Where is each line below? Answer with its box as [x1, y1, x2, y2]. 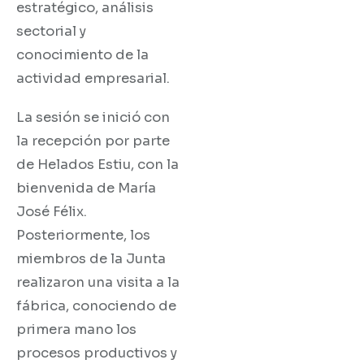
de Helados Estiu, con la [16, 155, 179, 173]
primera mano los [16, 320, 136, 338]
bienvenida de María [16, 179, 156, 197]
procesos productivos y [16, 344, 177, 362]
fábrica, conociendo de [16, 297, 176, 314]
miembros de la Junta [16, 249, 166, 267]
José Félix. [16, 202, 87, 220]
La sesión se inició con [16, 108, 170, 126]
